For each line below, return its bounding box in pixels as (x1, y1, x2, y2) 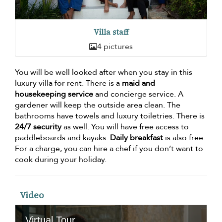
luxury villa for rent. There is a (15, 78, 122, 89)
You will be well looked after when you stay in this (15, 67, 192, 78)
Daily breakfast (110, 132, 163, 144)
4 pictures (97, 41, 133, 53)
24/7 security (15, 121, 61, 133)
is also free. (163, 132, 205, 144)
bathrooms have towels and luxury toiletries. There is (15, 111, 205, 122)
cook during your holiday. (15, 154, 107, 166)
